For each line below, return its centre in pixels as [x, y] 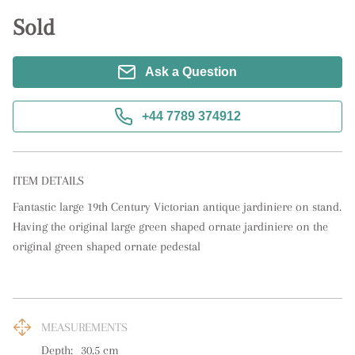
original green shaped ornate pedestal [107, 246]
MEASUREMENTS [84, 327]
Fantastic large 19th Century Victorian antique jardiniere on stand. [177, 207]
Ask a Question [191, 72]
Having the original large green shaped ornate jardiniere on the [170, 227]
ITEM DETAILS [48, 181]
